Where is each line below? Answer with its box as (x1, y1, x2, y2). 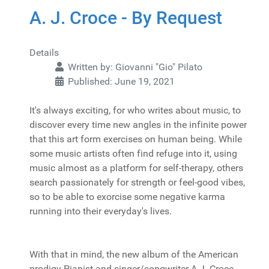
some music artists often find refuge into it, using (29, 148, 237, 159)
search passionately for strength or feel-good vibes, (29, 177, 245, 188)
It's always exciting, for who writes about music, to (29, 104, 241, 116)
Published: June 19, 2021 (68, 76, 175, 87)
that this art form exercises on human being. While (29, 133, 242, 145)
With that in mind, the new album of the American (29, 249, 238, 260)
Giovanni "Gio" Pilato (115, 61, 202, 73)
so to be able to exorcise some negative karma (29, 191, 225, 202)
